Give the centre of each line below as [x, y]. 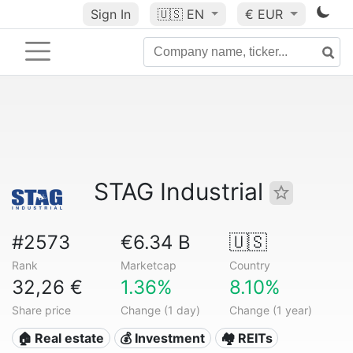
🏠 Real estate [61, 338]
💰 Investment [163, 338]
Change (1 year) [270, 310]
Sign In [110, 14]
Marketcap [148, 265]
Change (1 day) [160, 310]
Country [249, 265]
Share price [41, 310]
